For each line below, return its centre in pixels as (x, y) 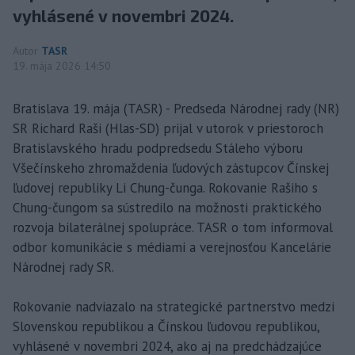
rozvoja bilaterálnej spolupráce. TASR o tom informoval (173, 227)
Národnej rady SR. (63, 267)
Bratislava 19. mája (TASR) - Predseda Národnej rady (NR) (176, 108)
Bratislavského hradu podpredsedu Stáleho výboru (158, 148)
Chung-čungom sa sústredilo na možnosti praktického (167, 207)
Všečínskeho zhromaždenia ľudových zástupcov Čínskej (171, 168)
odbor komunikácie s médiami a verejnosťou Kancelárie (172, 247)
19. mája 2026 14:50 (62, 65)
